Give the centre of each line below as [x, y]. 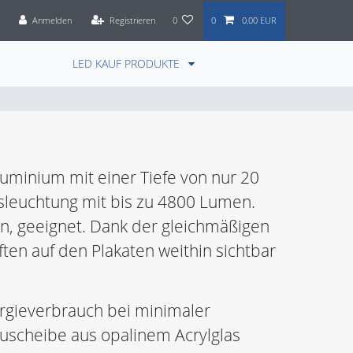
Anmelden [52, 20]
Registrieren [132, 20]
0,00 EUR [259, 20]
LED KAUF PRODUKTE [128, 64]
